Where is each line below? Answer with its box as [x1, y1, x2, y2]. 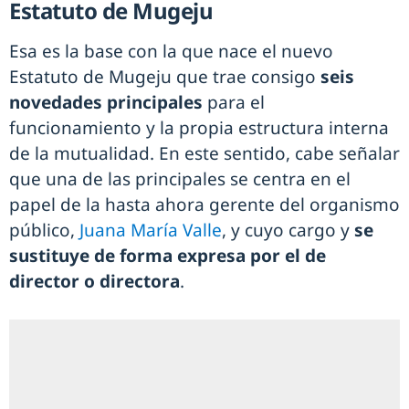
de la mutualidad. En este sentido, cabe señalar [9, 141, 400, 165]
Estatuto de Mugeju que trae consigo [9, 64, 320, 89]
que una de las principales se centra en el [9, 166, 351, 191]
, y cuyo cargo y [222, 217, 354, 242]
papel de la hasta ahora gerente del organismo [9, 192, 400, 216]
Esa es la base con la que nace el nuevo [9, 38, 333, 63]
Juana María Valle [79, 217, 222, 242]
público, [9, 217, 79, 242]
